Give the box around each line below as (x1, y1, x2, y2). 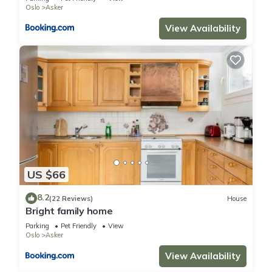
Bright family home (25, 205, 113, 217)
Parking (25, 222, 49, 231)
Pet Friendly (61, 222, 97, 231)
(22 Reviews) (49, 194, 93, 203)
